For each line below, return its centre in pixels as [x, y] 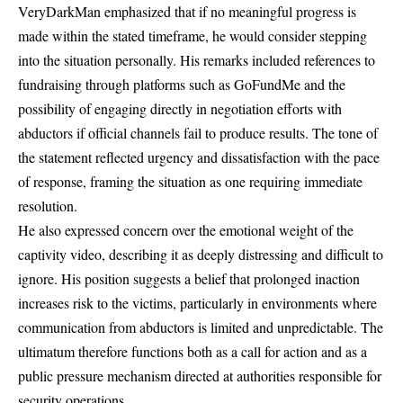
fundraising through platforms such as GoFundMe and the [182, 85]
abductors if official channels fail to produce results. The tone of [198, 133]
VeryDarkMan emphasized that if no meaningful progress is [187, 12]
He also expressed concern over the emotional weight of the [186, 230]
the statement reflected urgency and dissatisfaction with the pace [199, 157]
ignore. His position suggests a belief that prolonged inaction [189, 279]
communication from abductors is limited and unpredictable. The [201, 327]
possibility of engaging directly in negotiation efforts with [180, 109]
